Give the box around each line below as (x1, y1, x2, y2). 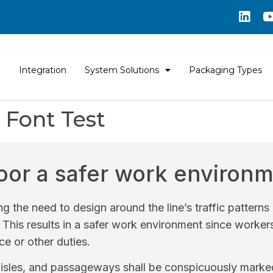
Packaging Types (189, 65, 262, 76)
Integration (19, 65, 66, 76)
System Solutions (85, 65, 159, 76)
